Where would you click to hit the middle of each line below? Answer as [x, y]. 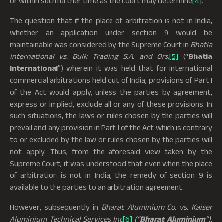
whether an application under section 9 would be [111, 32]
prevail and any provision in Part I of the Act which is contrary [111, 127]
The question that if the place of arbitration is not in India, [111, 20]
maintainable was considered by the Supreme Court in [100, 44]
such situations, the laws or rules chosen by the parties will [111, 115]
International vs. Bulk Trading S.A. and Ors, [90, 56]
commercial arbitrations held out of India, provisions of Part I [111, 80]
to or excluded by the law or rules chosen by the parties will [111, 139]
